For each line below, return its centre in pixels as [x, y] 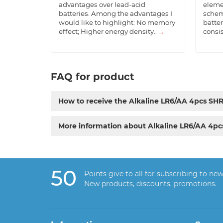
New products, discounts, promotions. [150, 184]
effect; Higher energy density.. [109, 31]
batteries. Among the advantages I [115, 13]
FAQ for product [93, 76]
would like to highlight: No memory [117, 22]
